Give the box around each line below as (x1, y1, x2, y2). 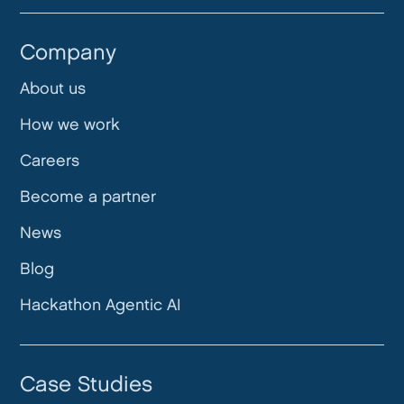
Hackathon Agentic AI (20, 298, 182, 313)
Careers (20, 153, 80, 169)
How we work (20, 117, 121, 133)
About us (20, 81, 87, 96)
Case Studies (20, 375, 153, 395)
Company (20, 43, 117, 63)
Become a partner (20, 189, 157, 205)
